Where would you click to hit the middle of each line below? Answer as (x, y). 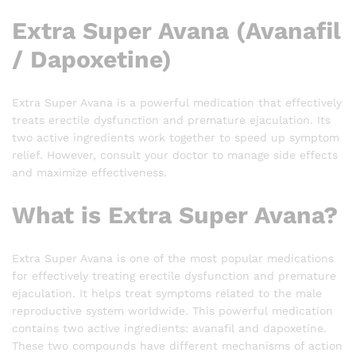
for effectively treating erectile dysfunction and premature (174, 275)
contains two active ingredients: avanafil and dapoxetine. (169, 328)
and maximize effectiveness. (89, 172)
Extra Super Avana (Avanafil (176, 30)
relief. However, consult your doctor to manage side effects (175, 155)
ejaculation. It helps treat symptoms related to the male (167, 293)
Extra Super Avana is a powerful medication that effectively (177, 102)
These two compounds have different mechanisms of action (177, 345)
